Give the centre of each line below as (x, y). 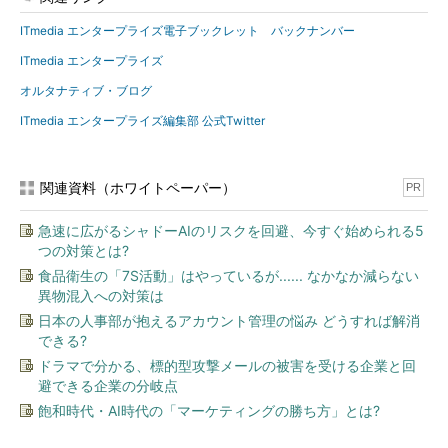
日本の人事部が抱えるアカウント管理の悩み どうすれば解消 (229, 320)
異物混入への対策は (101, 295)
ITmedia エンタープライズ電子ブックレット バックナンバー (187, 30)
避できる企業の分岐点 (108, 385)
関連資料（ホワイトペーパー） (138, 187)
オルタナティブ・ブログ (86, 90)
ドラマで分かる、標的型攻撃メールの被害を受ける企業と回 (227, 365)
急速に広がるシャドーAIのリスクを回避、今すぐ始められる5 (231, 230)
